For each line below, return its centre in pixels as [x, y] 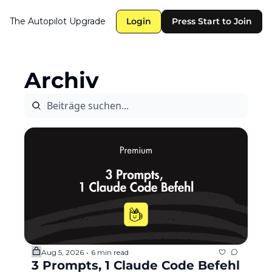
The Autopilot [38, 21]
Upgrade [87, 21]
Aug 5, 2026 [63, 252]
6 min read [110, 252]
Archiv [62, 80]
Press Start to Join [212, 21]
